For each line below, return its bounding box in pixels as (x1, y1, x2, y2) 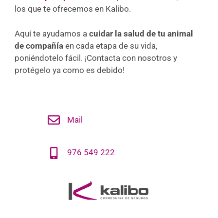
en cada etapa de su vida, (65, 40, 157, 51)
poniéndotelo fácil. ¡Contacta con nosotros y (15, 53, 177, 63)
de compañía (15, 40, 65, 51)
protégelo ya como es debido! (15, 65, 125, 75)
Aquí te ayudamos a (15, 28, 89, 38)
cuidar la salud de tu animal (89, 28, 193, 38)
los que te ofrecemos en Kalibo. (15, 4, 131, 14)
